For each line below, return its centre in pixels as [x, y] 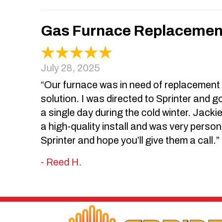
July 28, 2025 [70, 68]
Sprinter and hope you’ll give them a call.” [130, 140]
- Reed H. [61, 162]
